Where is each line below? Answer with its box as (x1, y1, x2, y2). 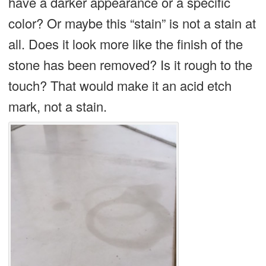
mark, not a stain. (8, 96, 107, 115)
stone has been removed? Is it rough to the (8, 55, 252, 74)
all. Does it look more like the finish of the (8, 34, 243, 53)
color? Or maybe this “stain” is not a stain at (8, 13, 256, 32)
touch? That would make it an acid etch (8, 75, 232, 94)
